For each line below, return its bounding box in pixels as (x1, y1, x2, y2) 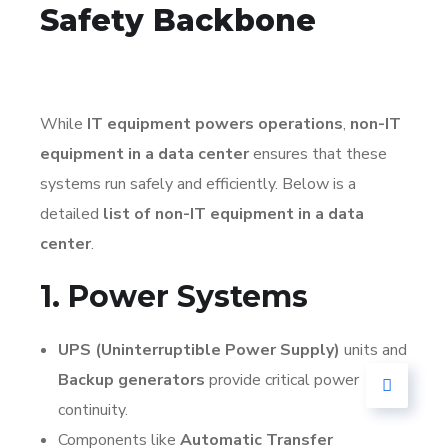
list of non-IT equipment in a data (103, 202, 364, 225)
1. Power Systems (40, 277, 308, 315)
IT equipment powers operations (87, 112, 343, 135)
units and (340, 338, 407, 361)
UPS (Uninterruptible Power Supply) (58, 338, 340, 361)
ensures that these (249, 142, 387, 165)
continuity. (58, 398, 128, 421)
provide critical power (205, 368, 359, 391)
